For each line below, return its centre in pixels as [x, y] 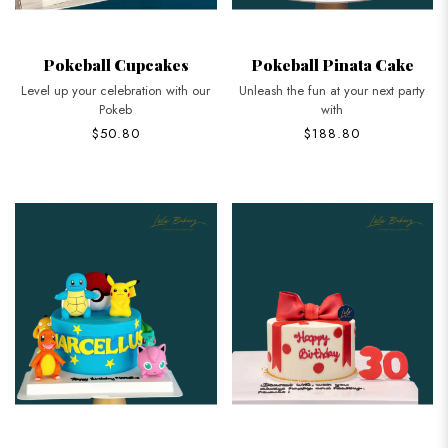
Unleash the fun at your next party [332, 90]
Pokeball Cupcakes [115, 64]
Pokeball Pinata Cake [332, 64]
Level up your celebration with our [116, 90]
